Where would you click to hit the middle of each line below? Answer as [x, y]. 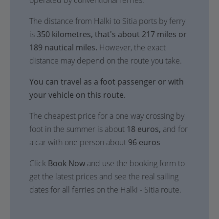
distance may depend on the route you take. [106, 61]
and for [174, 129]
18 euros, [144, 129]
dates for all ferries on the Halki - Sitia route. [105, 190]
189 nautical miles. [63, 47]
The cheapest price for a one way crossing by [107, 116]
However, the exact [131, 47]
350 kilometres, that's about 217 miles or [112, 34]
